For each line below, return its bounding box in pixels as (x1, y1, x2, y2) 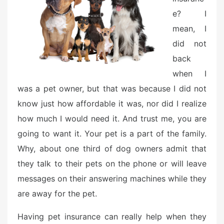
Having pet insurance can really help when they (17, 211, 206, 221)
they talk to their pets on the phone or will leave (17, 158, 206, 168)
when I (172, 68, 206, 78)
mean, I (172, 23, 206, 33)
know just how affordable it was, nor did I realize (17, 98, 206, 108)
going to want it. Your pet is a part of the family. (17, 128, 206, 138)
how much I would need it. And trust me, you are (17, 113, 206, 123)
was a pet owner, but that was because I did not (17, 83, 206, 93)
